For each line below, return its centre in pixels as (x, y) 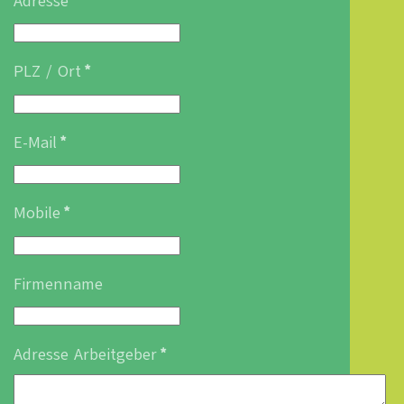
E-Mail (35, 142)
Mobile (37, 213)
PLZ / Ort (47, 71)
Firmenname (58, 284)
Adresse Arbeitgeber (85, 354)
